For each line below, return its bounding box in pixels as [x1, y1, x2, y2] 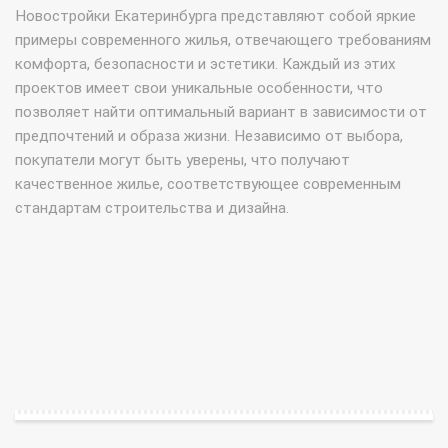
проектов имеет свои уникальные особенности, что [15, 79, 383, 98]
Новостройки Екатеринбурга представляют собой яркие [15, 7, 416, 26]
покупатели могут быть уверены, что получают [15, 151, 350, 170]
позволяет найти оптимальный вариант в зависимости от [15, 103, 427, 122]
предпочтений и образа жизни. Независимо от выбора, [15, 127, 403, 146]
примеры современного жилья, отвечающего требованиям [15, 31, 431, 50]
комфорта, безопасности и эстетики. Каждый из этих [15, 55, 396, 74]
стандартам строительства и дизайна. [15, 199, 289, 218]
